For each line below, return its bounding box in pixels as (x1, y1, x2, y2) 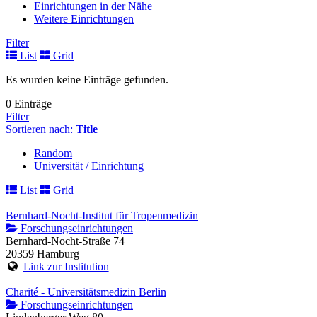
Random (34, 147, 72, 160)
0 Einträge (6, 98, 52, 110)
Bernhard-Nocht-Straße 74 (6, 235, 125, 248)
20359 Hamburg (6, 248, 79, 260)
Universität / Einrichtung (34, 160, 144, 173)
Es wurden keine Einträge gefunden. (6, 74, 168, 86)
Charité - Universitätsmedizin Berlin (6, 286, 166, 299)
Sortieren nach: (6, 123, 76, 136)
